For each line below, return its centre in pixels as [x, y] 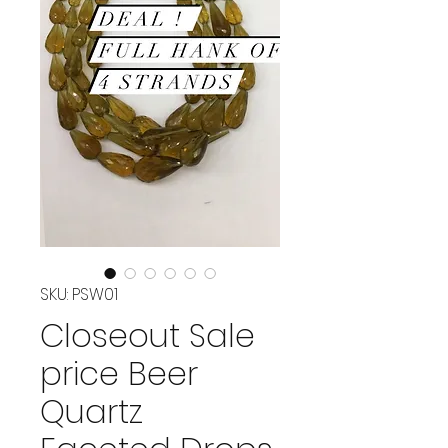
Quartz [91, 411]
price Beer [119, 373]
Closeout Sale [147, 335]
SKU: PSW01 [79, 294]
